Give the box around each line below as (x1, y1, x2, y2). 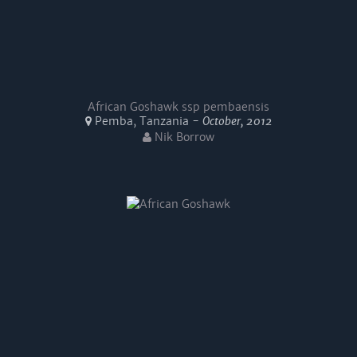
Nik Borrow (151, 130, 214, 144)
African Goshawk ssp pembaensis (88, 100, 269, 114)
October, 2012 (202, 114, 273, 128)
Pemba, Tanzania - (91, 114, 202, 128)
